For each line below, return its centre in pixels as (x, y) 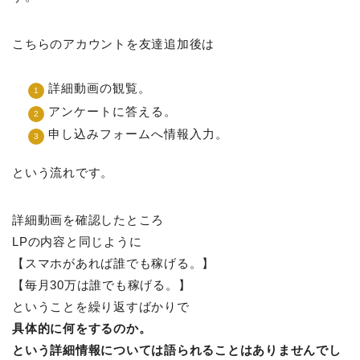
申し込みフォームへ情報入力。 (138, 134)
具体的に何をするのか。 (82, 329)
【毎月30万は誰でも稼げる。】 (102, 285)
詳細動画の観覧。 (100, 88)
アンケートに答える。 (112, 111)
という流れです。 (63, 173)
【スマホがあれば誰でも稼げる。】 (114, 264)
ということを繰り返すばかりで (101, 307)
